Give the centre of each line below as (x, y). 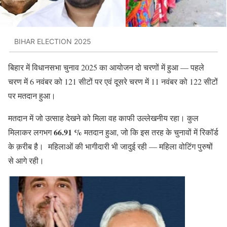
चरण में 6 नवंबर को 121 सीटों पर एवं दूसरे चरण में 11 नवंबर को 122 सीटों (113, 82)
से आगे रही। (26, 161)
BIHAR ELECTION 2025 (53, 41)
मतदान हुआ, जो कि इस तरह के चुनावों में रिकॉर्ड (150, 132)
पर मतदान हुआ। (32, 96)
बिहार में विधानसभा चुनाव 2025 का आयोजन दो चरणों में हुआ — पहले (106, 67)
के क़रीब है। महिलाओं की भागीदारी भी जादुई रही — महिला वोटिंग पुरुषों (110, 146)
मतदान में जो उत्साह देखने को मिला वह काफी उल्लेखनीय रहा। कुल (103, 118)
